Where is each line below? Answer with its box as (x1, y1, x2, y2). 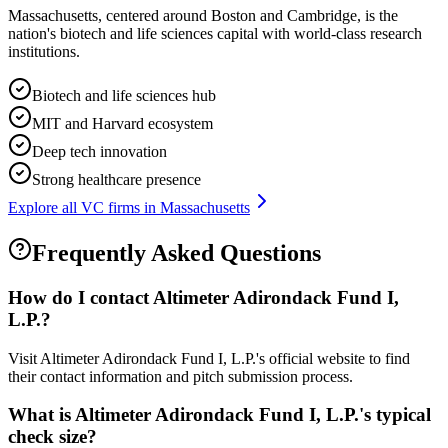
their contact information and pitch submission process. (8, 367, 353, 385)
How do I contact (8, 286, 153, 308)
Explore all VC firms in (8, 199, 160, 217)
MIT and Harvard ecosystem (32, 115, 213, 133)
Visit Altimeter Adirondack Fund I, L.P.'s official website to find (8, 349, 410, 367)
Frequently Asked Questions (32, 239, 321, 266)
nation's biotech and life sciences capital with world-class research (8, 25, 422, 43)
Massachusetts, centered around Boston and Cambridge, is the (8, 7, 398, 25)
